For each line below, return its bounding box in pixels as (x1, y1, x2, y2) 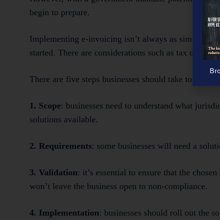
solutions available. (29, 114, 98, 124)
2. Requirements (29, 140, 92, 151)
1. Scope (29, 100, 61, 110)
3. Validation (29, 167, 78, 177)
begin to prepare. (29, 7, 90, 17)
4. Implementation (29, 207, 99, 218)
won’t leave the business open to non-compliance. (29, 181, 208, 191)
